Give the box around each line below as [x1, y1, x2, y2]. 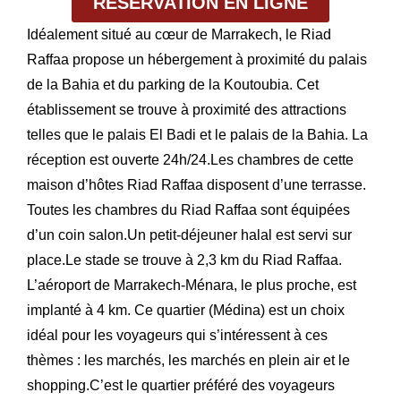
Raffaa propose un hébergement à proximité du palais [27, 52, 367, 68]
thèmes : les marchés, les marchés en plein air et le [27, 353, 350, 369]
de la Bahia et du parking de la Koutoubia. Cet [27, 77, 319, 93]
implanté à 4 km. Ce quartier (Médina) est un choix [27, 303, 345, 319]
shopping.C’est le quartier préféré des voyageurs [27, 378, 335, 394]
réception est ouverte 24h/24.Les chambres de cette [27, 152, 354, 168]
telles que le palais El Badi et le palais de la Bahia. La [27, 127, 368, 143]
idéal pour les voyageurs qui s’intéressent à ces [27, 328, 328, 344]
